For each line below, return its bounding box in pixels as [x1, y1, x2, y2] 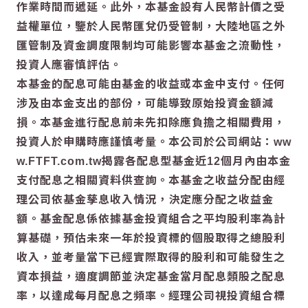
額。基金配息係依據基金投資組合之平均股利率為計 [16, 212, 285, 225]
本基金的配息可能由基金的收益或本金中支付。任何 [16, 78, 285, 90]
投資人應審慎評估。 [16, 58, 122, 71]
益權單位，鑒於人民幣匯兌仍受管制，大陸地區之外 [16, 20, 285, 32]
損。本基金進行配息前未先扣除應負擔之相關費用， [16, 116, 285, 129]
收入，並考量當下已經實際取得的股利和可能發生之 [16, 251, 285, 263]
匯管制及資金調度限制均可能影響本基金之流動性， [16, 39, 285, 52]
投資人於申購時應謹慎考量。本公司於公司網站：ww [16, 135, 291, 148]
